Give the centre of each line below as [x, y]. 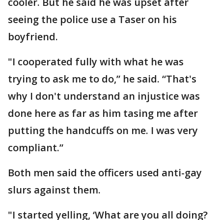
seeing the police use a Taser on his [92, 19]
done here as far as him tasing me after [103, 113]
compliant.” [36, 148]
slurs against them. [54, 190]
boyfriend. [33, 37]
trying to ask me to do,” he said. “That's [102, 79]
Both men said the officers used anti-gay [105, 173]
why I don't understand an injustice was [104, 96]
